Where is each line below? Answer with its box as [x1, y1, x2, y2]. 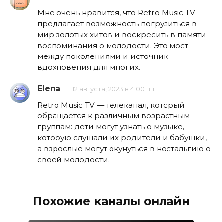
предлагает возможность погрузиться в [37, 19, 197, 29]
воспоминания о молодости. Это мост [37, 41, 188, 51]
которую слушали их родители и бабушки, [37, 133, 207, 143]
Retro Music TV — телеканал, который [37, 100, 185, 110]
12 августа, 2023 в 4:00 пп [72, 85, 154, 93]
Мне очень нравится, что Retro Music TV [37, 8, 195, 18]
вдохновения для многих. [37, 62, 140, 72]
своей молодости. [37, 155, 110, 165]
